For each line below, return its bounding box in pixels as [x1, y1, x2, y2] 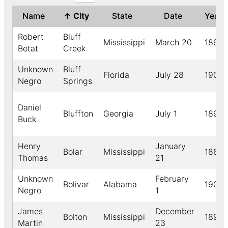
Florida [103, 70, 129, 80]
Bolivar [63, 179, 89, 190]
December [155, 206, 194, 217]
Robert [18, 32, 44, 42]
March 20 [155, 37, 192, 48]
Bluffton [63, 108, 93, 119]
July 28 [155, 70, 184, 80]
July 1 [155, 108, 177, 119]
